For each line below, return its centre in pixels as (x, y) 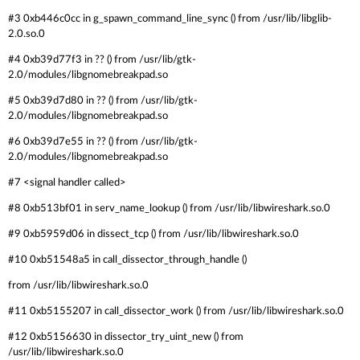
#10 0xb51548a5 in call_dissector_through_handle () (127, 260)
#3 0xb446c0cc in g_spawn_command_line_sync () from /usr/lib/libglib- (170, 18)
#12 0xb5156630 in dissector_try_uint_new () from (126, 337)
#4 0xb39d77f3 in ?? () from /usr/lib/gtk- (102, 59)
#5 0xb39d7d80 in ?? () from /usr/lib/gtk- (103, 100)
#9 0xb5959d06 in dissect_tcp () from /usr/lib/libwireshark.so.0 (153, 234)
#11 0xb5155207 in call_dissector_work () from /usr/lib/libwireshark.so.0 (176, 311)
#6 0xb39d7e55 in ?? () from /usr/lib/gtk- (103, 141)
